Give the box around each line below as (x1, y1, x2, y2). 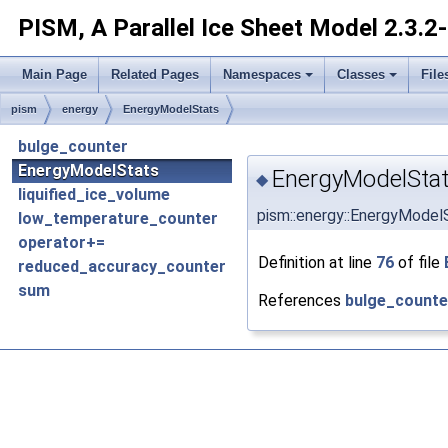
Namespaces (223, 67, 301, 82)
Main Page (22, 67, 87, 82)
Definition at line (258, 252, 376, 272)
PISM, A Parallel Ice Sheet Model (18, 14, 378, 42)
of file (394, 252, 444, 272)
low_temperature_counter (18, 209, 218, 228)
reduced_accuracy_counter (18, 257, 226, 276)
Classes (337, 67, 385, 82)
